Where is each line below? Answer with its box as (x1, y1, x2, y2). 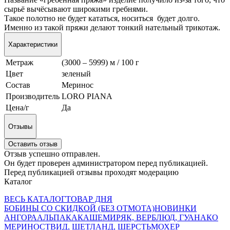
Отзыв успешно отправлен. (4, 149, 100, 158)
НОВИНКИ (155, 203, 197, 213)
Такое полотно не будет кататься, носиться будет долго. (4, 13, 200, 23)
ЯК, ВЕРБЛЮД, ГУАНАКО (121, 213, 218, 222)
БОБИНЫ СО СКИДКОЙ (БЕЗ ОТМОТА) (4, 203, 155, 213)
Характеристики (8, 40, 57, 48)
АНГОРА (4, 213, 37, 222)
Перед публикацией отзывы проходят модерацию (4, 167, 179, 177)
